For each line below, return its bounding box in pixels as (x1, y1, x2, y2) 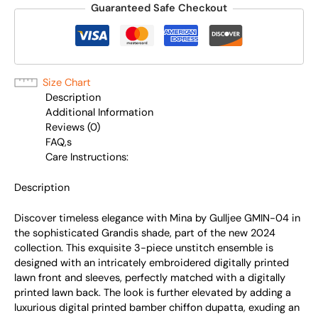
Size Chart (43, 75, 91, 89)
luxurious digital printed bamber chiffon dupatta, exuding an (14, 300, 300, 314)
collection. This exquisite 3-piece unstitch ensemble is (14, 241, 273, 255)
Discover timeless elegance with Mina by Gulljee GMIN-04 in (14, 211, 300, 225)
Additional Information (45, 105, 153, 119)
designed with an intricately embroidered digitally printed (14, 256, 289, 270)
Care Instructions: (45, 150, 128, 164)
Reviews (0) (45, 120, 100, 134)
